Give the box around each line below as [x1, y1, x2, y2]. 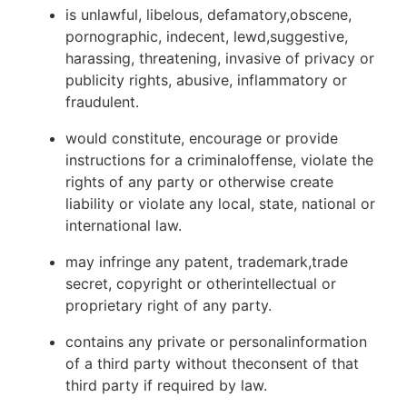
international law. [65, 216, 182, 234]
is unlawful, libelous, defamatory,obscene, [65, 5, 352, 24]
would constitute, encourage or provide [65, 129, 338, 147]
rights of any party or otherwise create [65, 173, 333, 191]
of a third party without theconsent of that [65, 354, 359, 372]
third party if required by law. [65, 376, 267, 394]
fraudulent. [65, 93, 139, 111]
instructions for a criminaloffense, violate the [65, 151, 373, 169]
